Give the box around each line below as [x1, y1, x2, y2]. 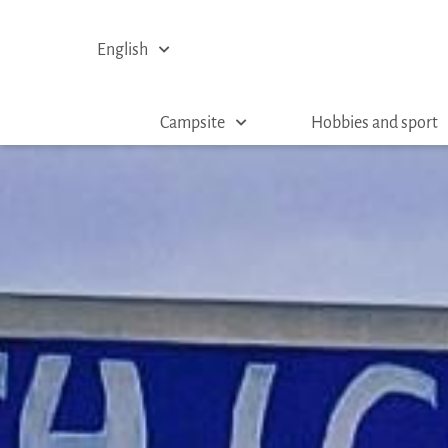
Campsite [159, 113, 225, 132]
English [97, 41, 149, 59]
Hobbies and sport [310, 113, 438, 132]
